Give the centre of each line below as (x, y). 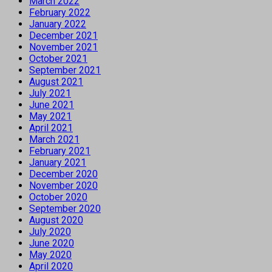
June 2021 (52, 104)
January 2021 (58, 162)
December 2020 (63, 174)
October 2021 (58, 58)
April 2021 (51, 127)
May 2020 (50, 254)
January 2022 (58, 24)
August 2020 (56, 220)
